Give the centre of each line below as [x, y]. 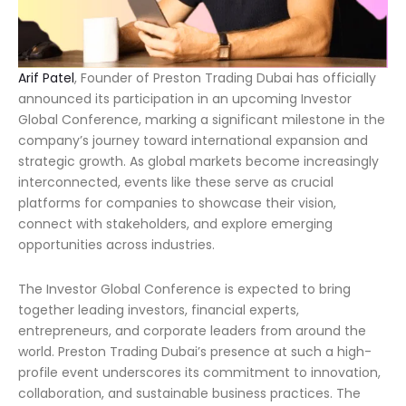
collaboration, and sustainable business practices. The [189, 393]
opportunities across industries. [116, 245]
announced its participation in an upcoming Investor [185, 99]
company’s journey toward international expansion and [193, 140]
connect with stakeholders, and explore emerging [175, 224]
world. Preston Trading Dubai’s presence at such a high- [195, 352]
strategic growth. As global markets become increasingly [198, 161]
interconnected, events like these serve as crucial [176, 182]
